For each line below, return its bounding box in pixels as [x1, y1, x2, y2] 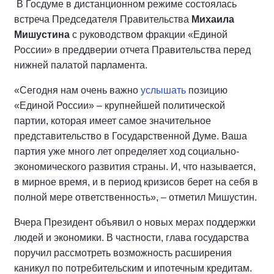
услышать [141, 84, 186, 95]
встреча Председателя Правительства [14, 13, 191, 24]
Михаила [191, 13, 234, 24]
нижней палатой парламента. [14, 59, 147, 70]
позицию [186, 84, 228, 95]
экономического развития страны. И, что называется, [14, 161, 256, 172]
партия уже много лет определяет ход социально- [14, 146, 239, 157]
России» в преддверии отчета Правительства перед [14, 44, 251, 55]
